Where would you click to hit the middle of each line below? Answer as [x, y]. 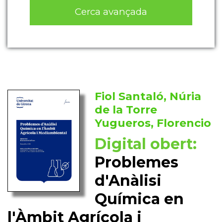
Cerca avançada [111, 11]
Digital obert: [146, 144]
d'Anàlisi [128, 181]
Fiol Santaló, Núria [148, 97]
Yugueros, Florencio [153, 123]
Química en [139, 199]
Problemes [137, 163]
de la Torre [126, 110]
